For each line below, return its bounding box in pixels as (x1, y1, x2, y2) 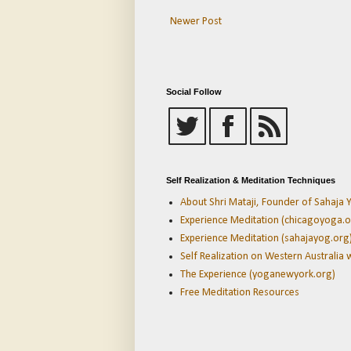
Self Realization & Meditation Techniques (166, 175, 335, 186)
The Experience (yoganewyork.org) (179, 268, 335, 280)
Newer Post (170, 16, 222, 28)
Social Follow (166, 87, 222, 97)
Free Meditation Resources (179, 286, 299, 299)
